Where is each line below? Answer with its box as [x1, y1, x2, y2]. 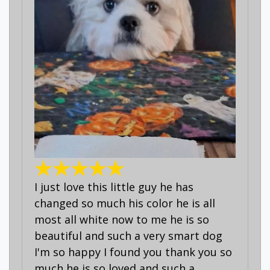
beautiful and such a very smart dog [34, 228, 222, 243]
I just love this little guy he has [34, 179, 193, 194]
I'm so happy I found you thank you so [34, 244, 232, 259]
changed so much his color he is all [34, 195, 215, 210]
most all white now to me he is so [34, 212, 209, 227]
